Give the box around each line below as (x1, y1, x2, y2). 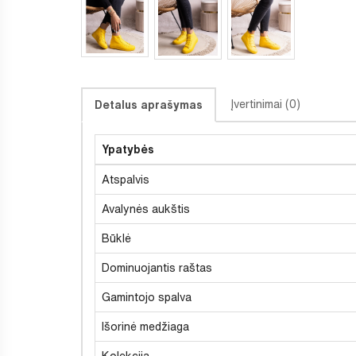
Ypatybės (102, 143, 154, 155)
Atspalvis (102, 173, 149, 185)
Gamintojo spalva (102, 291, 192, 303)
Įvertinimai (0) (230, 98, 300, 110)
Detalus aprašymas (95, 99, 203, 110)
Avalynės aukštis (102, 203, 190, 215)
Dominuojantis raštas (102, 261, 212, 273)
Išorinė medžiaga (102, 320, 189, 332)
